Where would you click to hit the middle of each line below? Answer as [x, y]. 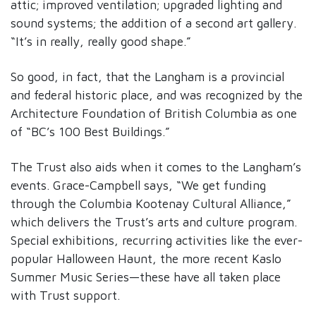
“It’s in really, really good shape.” [103, 41]
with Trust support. [67, 295]
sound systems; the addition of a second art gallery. [153, 23]
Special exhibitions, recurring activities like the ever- [157, 240]
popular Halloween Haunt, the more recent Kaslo [146, 258]
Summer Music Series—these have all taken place [146, 276]
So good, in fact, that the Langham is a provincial [147, 76]
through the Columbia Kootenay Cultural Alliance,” [151, 203]
